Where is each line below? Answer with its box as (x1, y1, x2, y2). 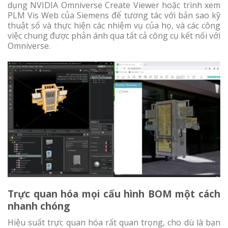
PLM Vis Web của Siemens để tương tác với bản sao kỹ (8, 10, 220, 21)
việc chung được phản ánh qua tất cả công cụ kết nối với (8, 30, 220, 42)
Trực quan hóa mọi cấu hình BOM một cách (8, 187, 220, 201)
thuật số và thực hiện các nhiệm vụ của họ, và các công (8, 20, 220, 32)
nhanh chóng (8, 199, 70, 213)
